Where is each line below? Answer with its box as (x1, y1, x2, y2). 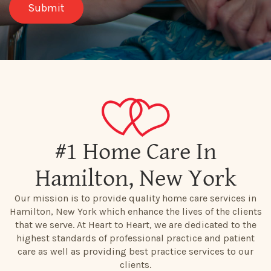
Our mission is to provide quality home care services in (15, 192, 256, 204)
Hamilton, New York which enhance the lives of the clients (9, 206, 262, 217)
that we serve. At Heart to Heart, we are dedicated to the (15, 219, 256, 230)
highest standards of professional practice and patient (16, 232, 255, 244)
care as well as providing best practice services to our (18, 246, 253, 257)
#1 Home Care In (54, 138, 217, 166)
